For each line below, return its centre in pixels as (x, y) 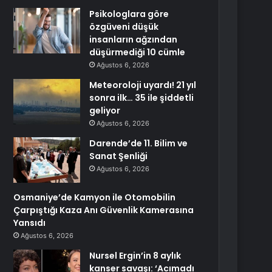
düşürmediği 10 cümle (138, 52)
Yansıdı (30, 223)
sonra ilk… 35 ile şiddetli (142, 98)
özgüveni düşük (124, 27)
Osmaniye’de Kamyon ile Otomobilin (95, 197)
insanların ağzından (134, 39)
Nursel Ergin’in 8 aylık (135, 256)
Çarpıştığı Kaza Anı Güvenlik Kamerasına (104, 210)
